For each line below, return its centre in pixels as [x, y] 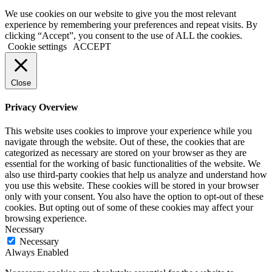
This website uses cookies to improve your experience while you [128, 131]
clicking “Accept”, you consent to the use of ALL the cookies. [124, 35]
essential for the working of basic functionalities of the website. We [133, 164]
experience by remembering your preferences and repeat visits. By [131, 24]
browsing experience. [46, 219]
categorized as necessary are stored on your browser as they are [126, 153]
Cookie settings [37, 46]
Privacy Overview [42, 107]
